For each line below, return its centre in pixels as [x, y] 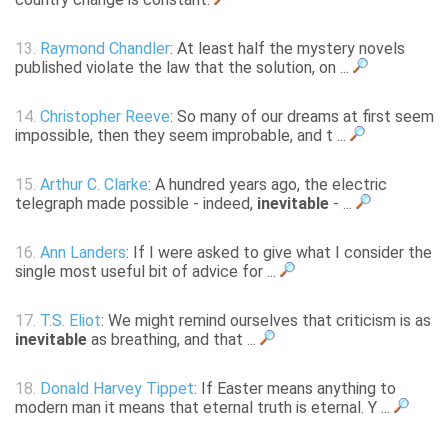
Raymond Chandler [105, 49]
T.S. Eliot [70, 321]
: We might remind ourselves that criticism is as [266, 321]
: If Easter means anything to [295, 389]
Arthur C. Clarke [94, 185]
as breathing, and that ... [173, 340]
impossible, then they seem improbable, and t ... [182, 136]
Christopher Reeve [105, 117]
